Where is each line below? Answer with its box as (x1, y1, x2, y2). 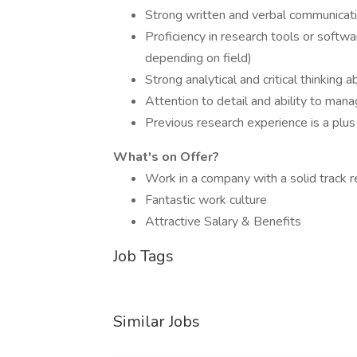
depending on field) (145, 49, 252, 67)
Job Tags (113, 245, 174, 267)
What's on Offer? (113, 148, 219, 166)
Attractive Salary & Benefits (145, 213, 301, 230)
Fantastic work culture (145, 191, 267, 209)
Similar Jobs (113, 311, 200, 332)
